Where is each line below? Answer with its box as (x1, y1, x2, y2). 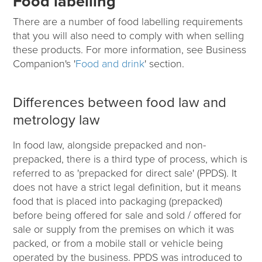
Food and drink (75, 57, 145, 70)
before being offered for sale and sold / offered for (13, 208, 242, 222)
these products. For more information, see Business (13, 43, 247, 56)
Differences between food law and (13, 94, 227, 111)
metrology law (13, 111, 101, 129)
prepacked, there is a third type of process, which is (13, 152, 248, 166)
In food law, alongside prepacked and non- (13, 138, 206, 151)
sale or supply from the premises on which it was (13, 222, 235, 236)
